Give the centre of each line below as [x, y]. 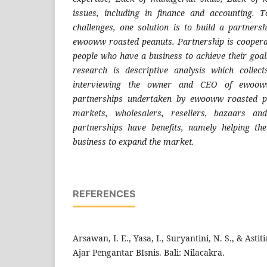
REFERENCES [104, 194]
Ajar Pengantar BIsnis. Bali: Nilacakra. [149, 253]
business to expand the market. [133, 142]
